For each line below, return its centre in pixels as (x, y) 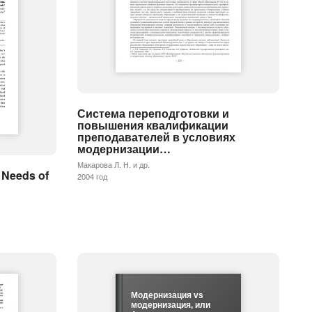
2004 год (92, 177)
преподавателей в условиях (156, 137)
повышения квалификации (153, 125)
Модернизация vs (167, 295)
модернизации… (124, 149)
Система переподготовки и (153, 114)
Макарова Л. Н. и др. (114, 165)
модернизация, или (170, 305)
